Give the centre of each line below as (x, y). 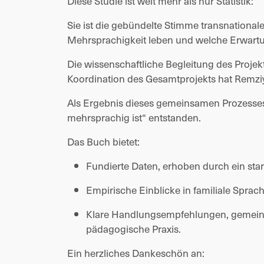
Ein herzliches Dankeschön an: (136, 253)
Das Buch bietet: (103, 141)
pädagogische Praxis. (133, 229)
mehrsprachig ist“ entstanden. (134, 117)
